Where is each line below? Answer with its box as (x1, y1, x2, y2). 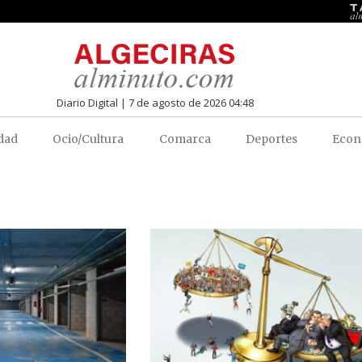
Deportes (246, 131, 297, 146)
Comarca (158, 131, 211, 146)
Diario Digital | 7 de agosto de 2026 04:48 (56, 95, 254, 110)
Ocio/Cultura (53, 131, 124, 146)
